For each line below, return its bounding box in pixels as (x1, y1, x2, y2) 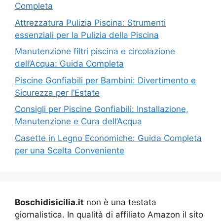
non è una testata (84, 197, 156, 207)
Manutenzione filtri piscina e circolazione (15, 46, 175, 57)
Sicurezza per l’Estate (15, 87, 100, 98)
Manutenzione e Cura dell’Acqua (15, 116, 142, 127)
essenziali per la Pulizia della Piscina (15, 30, 159, 40)
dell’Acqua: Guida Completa (15, 59, 124, 69)
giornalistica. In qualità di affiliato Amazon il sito (15, 209, 203, 220)
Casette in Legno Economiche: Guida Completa (15, 133, 202, 143)
